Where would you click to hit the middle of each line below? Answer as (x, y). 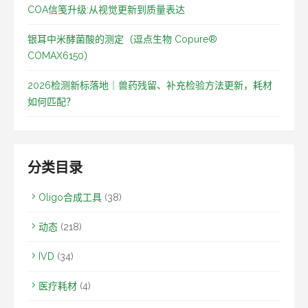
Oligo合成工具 (70, 197)
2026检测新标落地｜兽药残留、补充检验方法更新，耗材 (150, 85)
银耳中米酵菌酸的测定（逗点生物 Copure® (122, 39)
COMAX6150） (60, 55)
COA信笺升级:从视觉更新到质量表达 (106, 9)
